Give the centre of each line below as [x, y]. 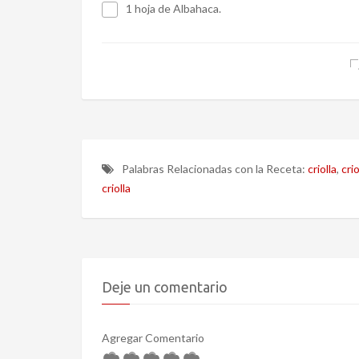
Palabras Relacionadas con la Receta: [215, 168]
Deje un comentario [165, 286]
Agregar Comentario [153, 337]
